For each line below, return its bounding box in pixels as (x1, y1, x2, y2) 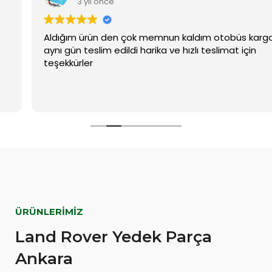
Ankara (15, 249, 73, 269)
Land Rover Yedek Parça (15, 227, 212, 247)
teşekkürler (12, 56, 61, 70)
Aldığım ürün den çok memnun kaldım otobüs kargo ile (12, 31, 255, 44)
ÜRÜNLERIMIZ (15, 206, 83, 218)
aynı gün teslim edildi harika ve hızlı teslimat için (12, 44, 225, 57)
